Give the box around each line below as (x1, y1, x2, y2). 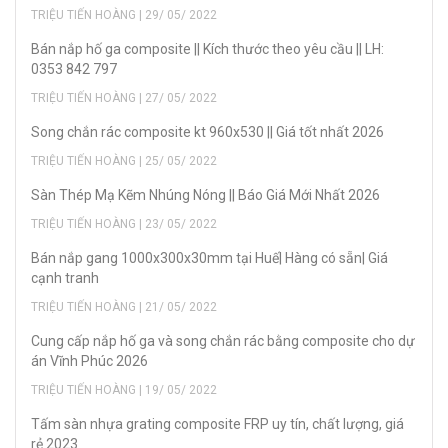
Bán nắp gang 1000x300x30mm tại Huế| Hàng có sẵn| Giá (31, 249, 388, 266)
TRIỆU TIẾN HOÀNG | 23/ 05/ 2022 (31, 216, 217, 231)
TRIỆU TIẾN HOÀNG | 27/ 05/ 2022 (31, 90, 217, 105)
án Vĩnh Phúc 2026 (31, 352, 148, 369)
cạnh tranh (31, 269, 99, 286)
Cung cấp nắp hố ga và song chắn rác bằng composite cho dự (31, 332, 415, 349)
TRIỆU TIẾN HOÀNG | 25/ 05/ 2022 (31, 153, 217, 168)
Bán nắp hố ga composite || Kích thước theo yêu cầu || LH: (31, 40, 384, 57)
